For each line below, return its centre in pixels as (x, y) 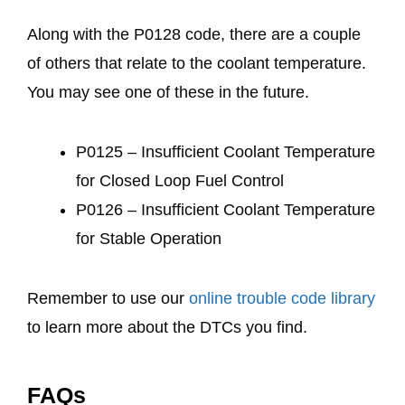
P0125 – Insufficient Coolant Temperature (226, 151)
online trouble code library (282, 299)
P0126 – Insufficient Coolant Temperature (226, 209)
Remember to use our (108, 299)
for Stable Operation (149, 238)
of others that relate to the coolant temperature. (197, 63)
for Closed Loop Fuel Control (180, 180)
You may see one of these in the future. (170, 92)
